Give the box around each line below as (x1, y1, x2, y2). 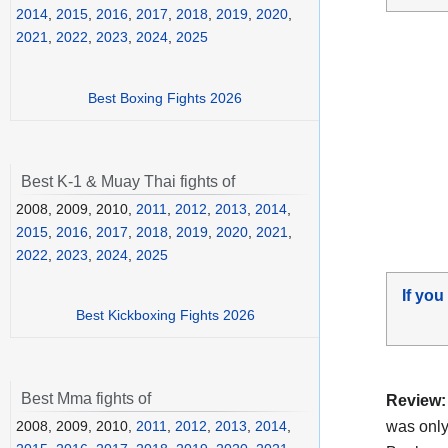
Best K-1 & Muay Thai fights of (21, 172, 235, 190)
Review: (386, 391, 446, 409)
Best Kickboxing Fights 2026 (75, 307, 255, 324)
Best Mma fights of (21, 390, 151, 408)
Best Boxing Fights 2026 (88, 89, 242, 106)
